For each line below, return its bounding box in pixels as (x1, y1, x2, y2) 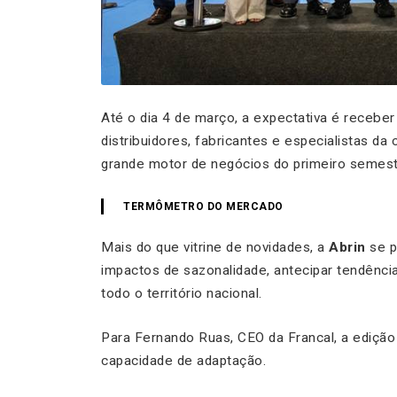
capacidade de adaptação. (101, 353, 266, 370)
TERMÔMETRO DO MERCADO (123, 200, 284, 214)
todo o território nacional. (101, 285, 262, 302)
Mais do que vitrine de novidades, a (101, 239, 329, 256)
